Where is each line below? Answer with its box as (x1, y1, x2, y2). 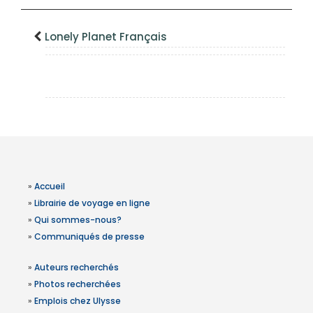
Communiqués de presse (34, 230, 145, 242)
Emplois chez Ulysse (34, 294, 121, 307)
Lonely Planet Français (45, 29, 167, 44)
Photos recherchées (34, 277, 121, 290)
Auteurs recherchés (34, 261, 119, 273)
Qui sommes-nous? (34, 213, 122, 226)
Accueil (34, 180, 65, 192)
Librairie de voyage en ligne (34, 196, 150, 209)
